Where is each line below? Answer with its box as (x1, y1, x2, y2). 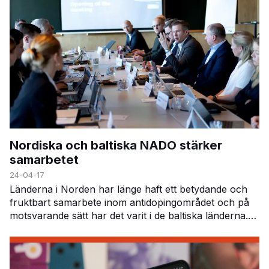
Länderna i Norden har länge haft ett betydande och (10, 183, 247, 196)
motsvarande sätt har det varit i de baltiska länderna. (10, 210, 248, 222)
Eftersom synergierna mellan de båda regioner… (10, 223, 229, 235)
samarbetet (10, 152, 79, 168)
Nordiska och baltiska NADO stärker (10, 138, 222, 153)
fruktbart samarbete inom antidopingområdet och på (10, 196, 249, 209)
